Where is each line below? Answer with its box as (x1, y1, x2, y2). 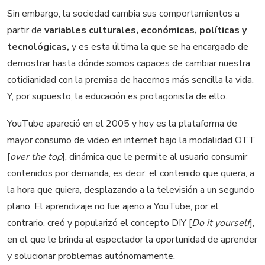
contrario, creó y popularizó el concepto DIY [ (7, 216, 192, 230)
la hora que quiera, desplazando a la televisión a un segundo (7, 183, 254, 196)
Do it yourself (192, 216, 250, 230)
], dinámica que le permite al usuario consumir (62, 150, 247, 163)
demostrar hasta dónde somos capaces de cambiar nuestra (7, 57, 250, 70)
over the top (10, 150, 62, 163)
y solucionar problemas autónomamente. (7, 249, 175, 263)
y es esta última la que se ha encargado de (69, 40, 248, 54)
